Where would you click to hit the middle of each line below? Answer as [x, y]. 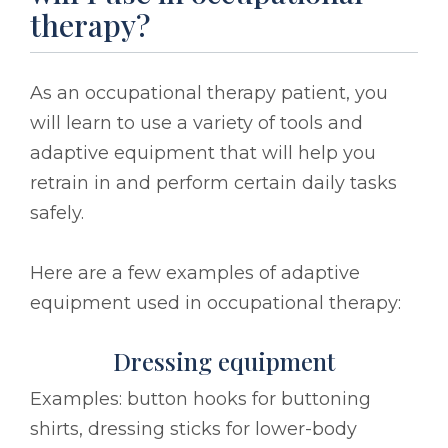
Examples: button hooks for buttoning [200, 398]
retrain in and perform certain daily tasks [213, 182]
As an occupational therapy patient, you [209, 92]
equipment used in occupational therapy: [215, 302]
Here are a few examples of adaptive [195, 272]
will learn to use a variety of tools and [196, 122]
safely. [57, 212]
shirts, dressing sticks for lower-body [193, 428]
